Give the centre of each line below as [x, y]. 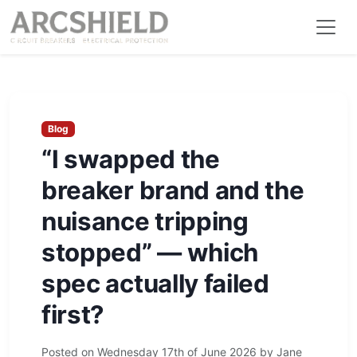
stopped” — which [150, 253]
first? [73, 315]
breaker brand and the [173, 190]
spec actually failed [155, 284]
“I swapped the [131, 159]
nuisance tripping [145, 222]
